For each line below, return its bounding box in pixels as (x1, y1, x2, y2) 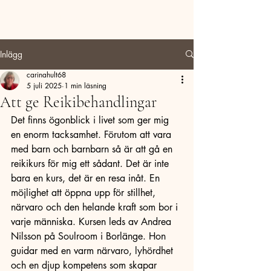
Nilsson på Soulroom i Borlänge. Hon (11, 229, 169, 243)
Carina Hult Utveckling (9, 12, 102, 25)
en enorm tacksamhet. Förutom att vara (11, 128, 174, 141)
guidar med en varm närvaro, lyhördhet (11, 244, 176, 257)
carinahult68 (27, 69, 66, 80)
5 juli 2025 (27, 80, 62, 91)
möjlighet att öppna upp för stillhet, (11, 186, 158, 199)
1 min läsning (64, 80, 106, 91)
